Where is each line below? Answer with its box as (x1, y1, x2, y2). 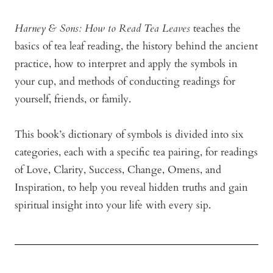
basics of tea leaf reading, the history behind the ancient (15, 39, 258, 54)
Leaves (162, 21, 190, 36)
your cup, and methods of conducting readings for (15, 74, 235, 89)
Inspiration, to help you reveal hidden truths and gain (15, 180, 248, 195)
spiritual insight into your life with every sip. (15, 198, 211, 213)
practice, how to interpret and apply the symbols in (15, 57, 238, 71)
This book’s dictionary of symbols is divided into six (15, 127, 243, 142)
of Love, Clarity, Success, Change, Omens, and (15, 163, 221, 177)
